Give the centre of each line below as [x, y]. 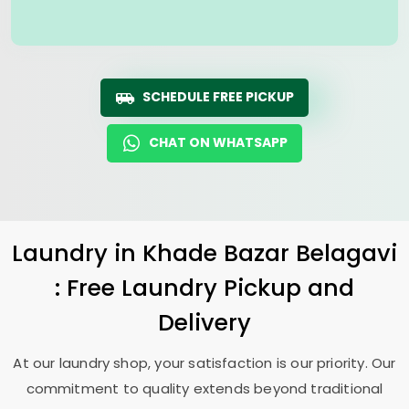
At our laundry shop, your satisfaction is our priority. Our [204, 363]
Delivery [204, 322]
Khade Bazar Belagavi [270, 253]
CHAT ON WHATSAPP [218, 142]
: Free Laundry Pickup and [204, 288]
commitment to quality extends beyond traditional [204, 388]
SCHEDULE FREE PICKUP [218, 97]
